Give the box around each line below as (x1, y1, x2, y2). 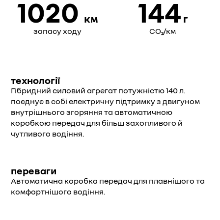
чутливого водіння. (11, 129, 84, 138)
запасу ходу (33, 26, 82, 36)
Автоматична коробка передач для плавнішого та (11, 176, 205, 186)
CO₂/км (149, 26, 176, 36)
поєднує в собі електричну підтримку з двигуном (11, 96, 200, 106)
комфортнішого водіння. (11, 187, 105, 196)
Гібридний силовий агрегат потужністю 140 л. (11, 85, 185, 95)
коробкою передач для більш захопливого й (11, 118, 183, 128)
